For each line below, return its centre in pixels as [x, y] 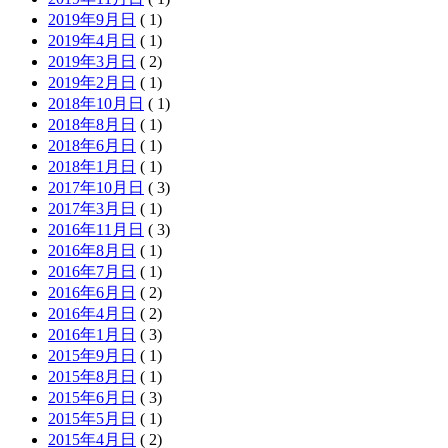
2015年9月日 [92, 355]
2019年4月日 [92, 40]
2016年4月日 [92, 313]
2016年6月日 [92, 292]
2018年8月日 [92, 124]
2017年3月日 [92, 208]
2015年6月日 [92, 397]
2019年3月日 [92, 61]
